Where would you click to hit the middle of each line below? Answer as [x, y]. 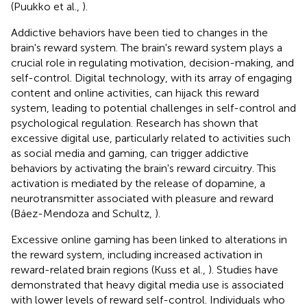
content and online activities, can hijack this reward [135, 93]
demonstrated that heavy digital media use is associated [147, 284]
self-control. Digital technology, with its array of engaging [151, 77]
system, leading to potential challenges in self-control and [153, 108]
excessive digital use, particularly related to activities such [151, 138]
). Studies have [243, 269]
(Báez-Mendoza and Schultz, [83, 213]
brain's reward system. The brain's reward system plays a [147, 47]
